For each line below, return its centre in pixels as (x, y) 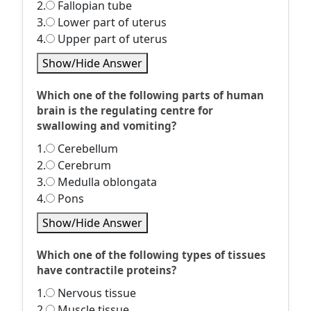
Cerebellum (86, 149)
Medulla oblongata (106, 182)
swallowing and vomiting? (107, 126)
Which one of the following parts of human (150, 95)
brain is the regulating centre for (125, 110)
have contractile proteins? (107, 270)
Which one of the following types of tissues (151, 255)
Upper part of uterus (111, 39)
